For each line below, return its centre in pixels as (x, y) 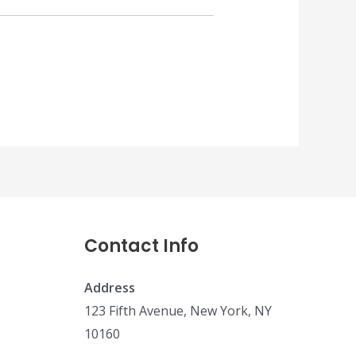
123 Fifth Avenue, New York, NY (178, 311)
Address (110, 288)
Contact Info (141, 246)
